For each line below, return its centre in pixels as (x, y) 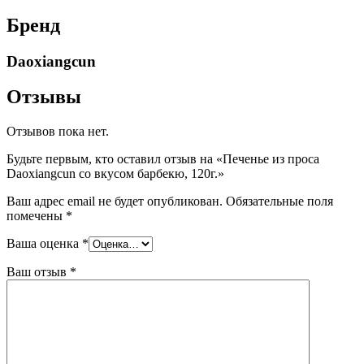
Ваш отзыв (38, 272)
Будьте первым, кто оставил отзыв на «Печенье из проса (163, 159)
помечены (36, 216)
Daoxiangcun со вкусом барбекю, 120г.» (115, 174)
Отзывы (44, 97)
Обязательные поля (279, 201)
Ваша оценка (44, 244)
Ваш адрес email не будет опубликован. (115, 201)
